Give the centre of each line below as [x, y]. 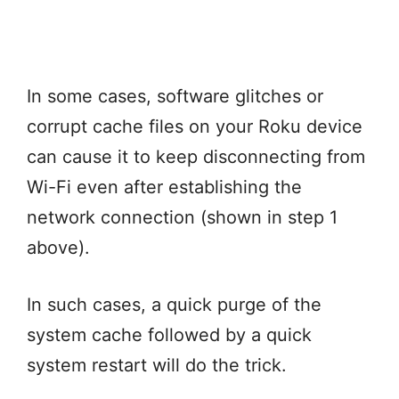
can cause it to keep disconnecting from [196, 156]
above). [61, 247]
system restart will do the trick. [159, 365]
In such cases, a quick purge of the [174, 304]
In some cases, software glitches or [175, 96]
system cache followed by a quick [169, 334]
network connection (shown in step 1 [182, 217]
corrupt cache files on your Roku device [195, 126]
